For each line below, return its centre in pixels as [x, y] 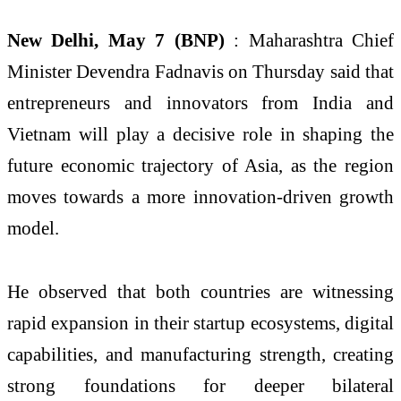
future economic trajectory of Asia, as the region [200, 165]
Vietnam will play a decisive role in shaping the [200, 133]
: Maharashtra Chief [314, 39]
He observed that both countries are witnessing [200, 292]
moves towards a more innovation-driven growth [200, 196]
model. [33, 227]
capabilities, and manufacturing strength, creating [200, 354]
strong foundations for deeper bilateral [200, 386]
